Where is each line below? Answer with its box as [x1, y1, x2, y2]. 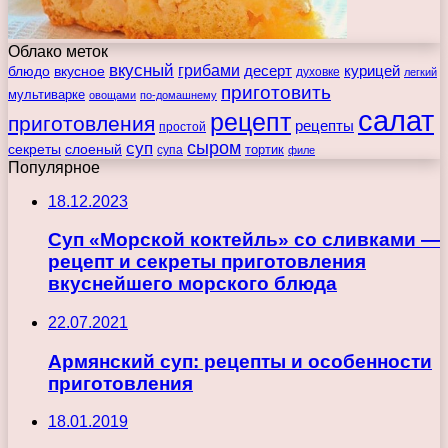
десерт [244, 62, 292, 79]
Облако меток [8, 42, 108, 60]
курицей [344, 61, 400, 79]
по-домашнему [140, 88, 217, 101]
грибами [178, 61, 240, 79]
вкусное [54, 63, 105, 79]
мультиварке [8, 86, 85, 102]
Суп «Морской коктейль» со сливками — [48, 229, 440, 251]
